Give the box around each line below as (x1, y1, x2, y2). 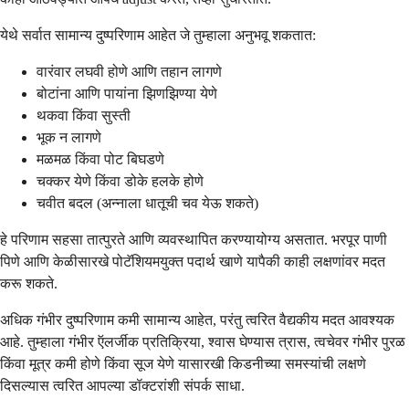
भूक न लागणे (37, 130, 101, 146)
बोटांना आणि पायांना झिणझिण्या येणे (37, 86, 217, 102)
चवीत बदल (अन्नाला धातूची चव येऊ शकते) (37, 195, 258, 212)
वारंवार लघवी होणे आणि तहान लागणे (37, 64, 222, 80)
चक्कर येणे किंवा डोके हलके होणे (37, 173, 204, 190)
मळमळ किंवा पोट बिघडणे (37, 152, 164, 168)
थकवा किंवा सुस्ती (37, 108, 131, 124)
